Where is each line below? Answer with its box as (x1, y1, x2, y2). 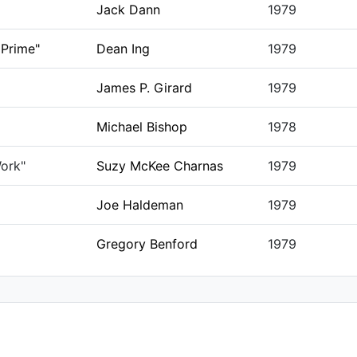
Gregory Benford (96, 236, 198, 252)
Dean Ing (96, 41, 150, 57)
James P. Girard (96, 80, 192, 96)
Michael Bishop (96, 119, 187, 135)
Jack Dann (96, 2, 160, 18)
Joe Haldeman (96, 197, 183, 213)
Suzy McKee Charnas (96, 158, 223, 174)
